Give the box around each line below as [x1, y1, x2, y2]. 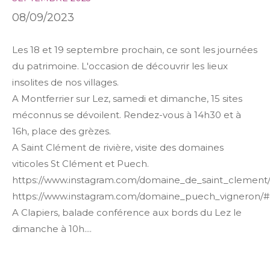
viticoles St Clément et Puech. [12, 157, 149, 169]
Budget [22, 2, 63, 16]
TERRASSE [42, 197, 96, 207]
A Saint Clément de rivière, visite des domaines [12, 141, 224, 153]
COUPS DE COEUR [92, 255, 187, 265]
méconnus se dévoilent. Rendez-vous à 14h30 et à [12, 108, 241, 121]
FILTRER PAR [94, 228, 175, 243]
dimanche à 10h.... [12, 222, 92, 234]
